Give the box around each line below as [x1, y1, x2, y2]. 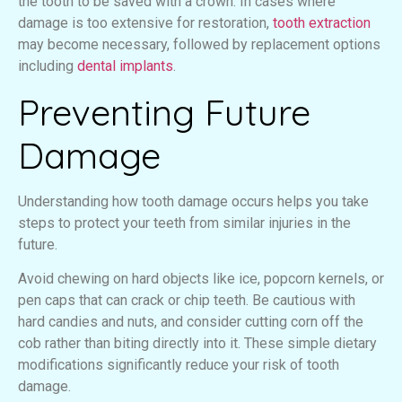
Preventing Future [18, 89, 310, 135]
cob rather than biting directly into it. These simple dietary [18, 335, 377, 353]
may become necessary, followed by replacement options [18, 36, 380, 54]
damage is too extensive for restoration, [18, 14, 273, 32]
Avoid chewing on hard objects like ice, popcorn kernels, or [18, 270, 384, 288]
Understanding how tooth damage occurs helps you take [18, 192, 369, 210]
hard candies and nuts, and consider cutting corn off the [18, 313, 363, 331]
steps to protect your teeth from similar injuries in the [18, 214, 351, 232]
